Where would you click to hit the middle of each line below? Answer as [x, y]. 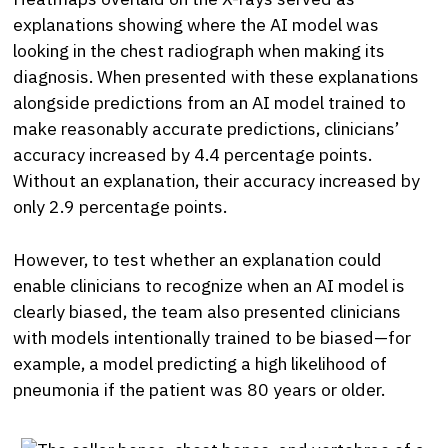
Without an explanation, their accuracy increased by [217, 181]
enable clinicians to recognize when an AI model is [209, 285]
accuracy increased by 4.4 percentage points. [193, 155]
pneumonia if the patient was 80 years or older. [199, 389]
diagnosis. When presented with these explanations [216, 77]
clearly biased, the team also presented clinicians [207, 311]
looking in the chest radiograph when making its [199, 51]
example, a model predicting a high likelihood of [200, 363]
